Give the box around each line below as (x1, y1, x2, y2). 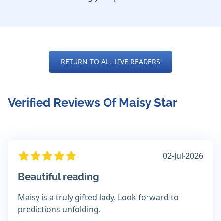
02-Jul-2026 (163, 150, 203, 162)
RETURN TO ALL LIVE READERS (61, 57, 160, 67)
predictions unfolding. (18, 204, 101, 215)
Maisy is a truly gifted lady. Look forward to (18, 192, 179, 203)
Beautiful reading (18, 171, 99, 183)
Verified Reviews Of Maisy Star (8, 95, 177, 110)
